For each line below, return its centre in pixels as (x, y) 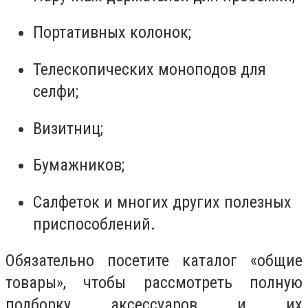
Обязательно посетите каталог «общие (154, 261)
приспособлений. (94, 224)
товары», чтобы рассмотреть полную (154, 283)
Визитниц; (68, 128)
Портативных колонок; (112, 33)
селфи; (56, 92)
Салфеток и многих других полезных (162, 202)
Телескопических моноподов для (150, 70)
